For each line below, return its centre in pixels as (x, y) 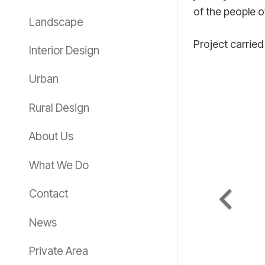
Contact (48, 194)
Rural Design (59, 108)
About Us (51, 137)
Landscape (56, 22)
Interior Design (64, 50)
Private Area (58, 251)
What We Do (59, 165)
